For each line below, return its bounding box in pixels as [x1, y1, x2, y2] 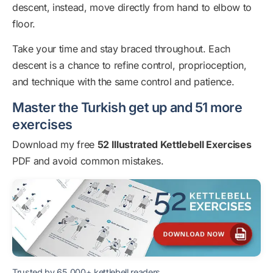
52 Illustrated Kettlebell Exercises [97, 138, 252, 151]
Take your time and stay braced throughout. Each [12, 43, 230, 55]
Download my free [12, 138, 97, 151]
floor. [12, 18, 36, 30]
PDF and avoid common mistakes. [12, 154, 164, 167]
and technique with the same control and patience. [12, 76, 235, 88]
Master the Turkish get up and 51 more [12, 99, 243, 115]
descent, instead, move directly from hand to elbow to [12, 1, 252, 13]
